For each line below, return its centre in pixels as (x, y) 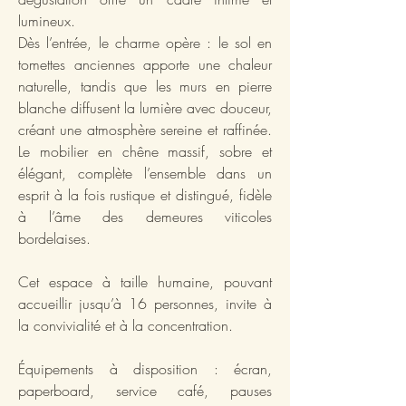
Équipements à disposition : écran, (145, 368)
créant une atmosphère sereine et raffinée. (145, 129)
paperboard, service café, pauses (145, 390)
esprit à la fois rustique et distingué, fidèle (145, 194)
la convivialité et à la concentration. (126, 325)
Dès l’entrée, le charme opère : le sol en (145, 42)
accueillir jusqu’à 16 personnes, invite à (145, 303)
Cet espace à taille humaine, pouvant (145, 281)
